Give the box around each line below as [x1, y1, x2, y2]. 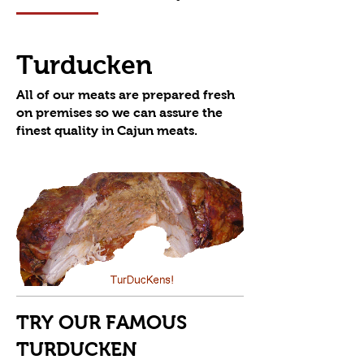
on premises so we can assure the [16, 106, 223, 119]
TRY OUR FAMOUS [16, 311, 187, 333]
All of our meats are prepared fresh [16, 88, 235, 102]
